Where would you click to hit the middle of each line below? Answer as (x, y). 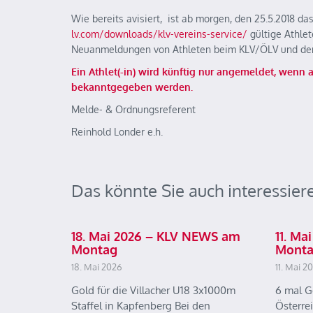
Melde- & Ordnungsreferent (133, 109)
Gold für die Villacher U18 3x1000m (153, 290)
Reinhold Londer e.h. (117, 132)
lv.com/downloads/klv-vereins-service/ (159, 34)
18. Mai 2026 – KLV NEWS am (156, 236)
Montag (94, 249)
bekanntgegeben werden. (132, 87)
